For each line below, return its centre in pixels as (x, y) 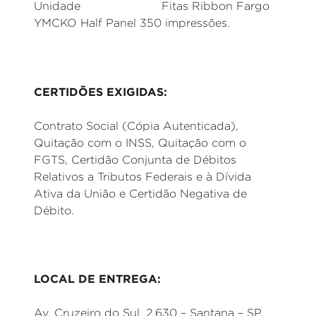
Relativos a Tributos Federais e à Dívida (142, 177)
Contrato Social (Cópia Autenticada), (136, 126)
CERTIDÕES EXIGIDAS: (101, 92)
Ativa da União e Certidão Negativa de (140, 194)
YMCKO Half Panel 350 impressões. (132, 23)
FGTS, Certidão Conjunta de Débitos (135, 160)
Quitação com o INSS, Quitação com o (140, 143)
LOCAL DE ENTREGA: (97, 279)
